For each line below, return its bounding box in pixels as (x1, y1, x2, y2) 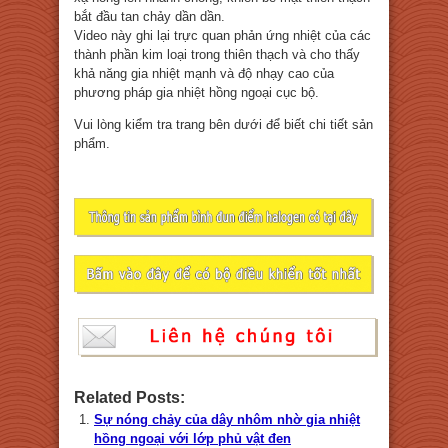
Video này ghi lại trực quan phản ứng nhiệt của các (74, 28, 371, 43)
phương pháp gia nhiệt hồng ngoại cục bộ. (74, 85, 319, 100)
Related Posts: (74, 387, 185, 406)
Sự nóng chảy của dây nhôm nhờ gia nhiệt (94, 411, 360, 427)
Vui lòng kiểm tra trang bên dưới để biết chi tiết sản (74, 117, 373, 132)
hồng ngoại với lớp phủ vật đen (94, 430, 291, 446)
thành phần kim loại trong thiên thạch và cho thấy (74, 47, 360, 62)
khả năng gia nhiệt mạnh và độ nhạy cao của (74, 66, 334, 81)
